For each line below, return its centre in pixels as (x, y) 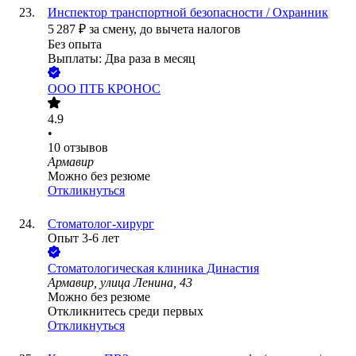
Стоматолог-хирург (101, 224)
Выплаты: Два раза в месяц (122, 59)
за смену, (114, 29)
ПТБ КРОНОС (120, 89)
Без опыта (75, 44)
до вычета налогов (190, 29)
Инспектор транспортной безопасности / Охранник (188, 13)
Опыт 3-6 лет (83, 238)
